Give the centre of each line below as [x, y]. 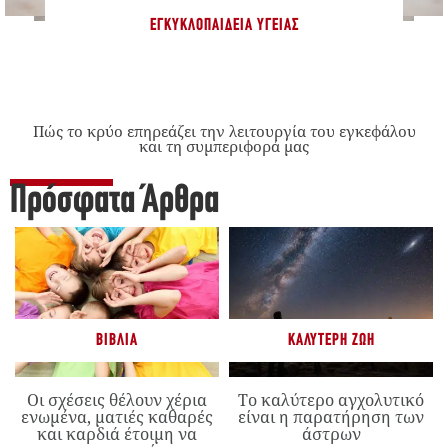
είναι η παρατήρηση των [331, 417]
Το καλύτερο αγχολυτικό [331, 400]
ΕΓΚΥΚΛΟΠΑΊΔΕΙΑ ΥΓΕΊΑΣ [224, 26]
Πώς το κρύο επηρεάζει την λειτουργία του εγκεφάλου [224, 131]
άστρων [331, 434]
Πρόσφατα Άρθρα [114, 202]
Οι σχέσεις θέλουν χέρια [117, 400]
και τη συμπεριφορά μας [224, 146]
